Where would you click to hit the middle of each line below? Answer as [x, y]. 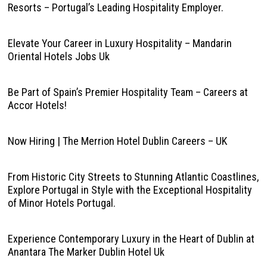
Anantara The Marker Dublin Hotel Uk [86, 252]
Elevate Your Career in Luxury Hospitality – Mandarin [119, 43]
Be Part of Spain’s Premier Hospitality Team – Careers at [128, 92]
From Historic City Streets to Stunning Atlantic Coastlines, [133, 177]
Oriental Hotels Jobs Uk [58, 56]
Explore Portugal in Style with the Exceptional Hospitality [130, 190]
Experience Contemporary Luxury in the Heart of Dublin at [131, 239]
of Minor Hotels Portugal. [61, 203]
